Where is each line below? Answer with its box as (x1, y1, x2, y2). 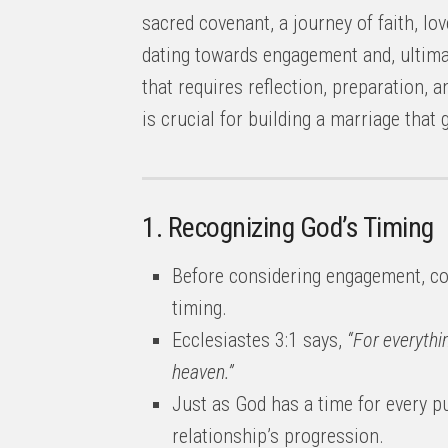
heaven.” (172, 360, 234, 384)
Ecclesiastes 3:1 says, (172, 328, 347, 352)
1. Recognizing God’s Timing (142, 211, 434, 244)
